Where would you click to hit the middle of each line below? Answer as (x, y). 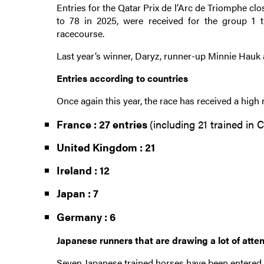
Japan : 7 (77, 193)
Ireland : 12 (83, 170)
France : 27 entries (103, 124)
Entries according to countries (122, 78)
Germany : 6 (86, 216)
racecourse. (81, 33)
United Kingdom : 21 (105, 147)
